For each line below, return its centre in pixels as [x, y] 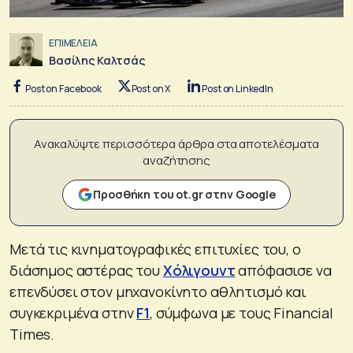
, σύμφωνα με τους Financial [242, 312]
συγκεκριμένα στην [73, 312]
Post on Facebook [63, 88]
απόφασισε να [283, 270]
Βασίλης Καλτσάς [97, 60]
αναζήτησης [176, 160]
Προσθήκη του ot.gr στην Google [184, 194]
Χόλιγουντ [199, 270]
